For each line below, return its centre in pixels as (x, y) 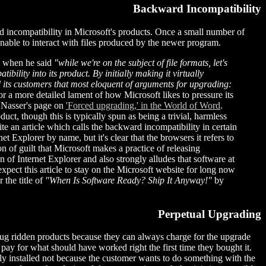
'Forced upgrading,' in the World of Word (143, 105)
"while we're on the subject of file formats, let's (141, 62)
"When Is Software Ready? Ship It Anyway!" (129, 180)
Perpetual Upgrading (210, 214)
